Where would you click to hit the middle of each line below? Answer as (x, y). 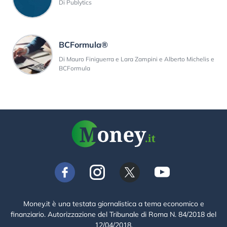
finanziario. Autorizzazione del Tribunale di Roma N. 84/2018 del (113, 214)
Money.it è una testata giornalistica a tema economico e (113, 203)
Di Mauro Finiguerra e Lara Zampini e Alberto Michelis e (137, 59)
